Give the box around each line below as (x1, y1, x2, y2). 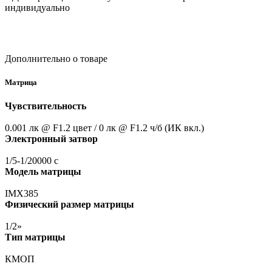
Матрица (5, 78, 37, 87)
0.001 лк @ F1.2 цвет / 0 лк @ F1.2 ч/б (5, 123, 162, 134)
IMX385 (5, 188, 38, 199)
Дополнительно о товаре (5, 53, 107, 64)
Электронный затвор (5, 134, 98, 144)
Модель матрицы (5, 166, 81, 177)
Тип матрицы (5, 232, 66, 243)
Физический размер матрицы (5, 199, 134, 210)
